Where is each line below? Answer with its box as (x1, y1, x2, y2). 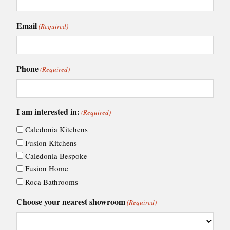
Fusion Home (25, 163, 68, 174)
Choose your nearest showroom (16, 195, 125, 207)
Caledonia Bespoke (25, 150, 87, 161)
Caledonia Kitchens (25, 124, 88, 135)
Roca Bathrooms (25, 176, 78, 187)
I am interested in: (16, 105, 80, 118)
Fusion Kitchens (25, 137, 77, 148)
